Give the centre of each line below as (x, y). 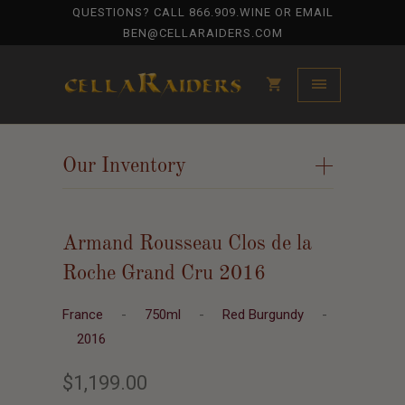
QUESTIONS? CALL (130, 12)
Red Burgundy (265, 315)
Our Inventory (124, 166)
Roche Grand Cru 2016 (164, 274)
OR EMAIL (302, 12)
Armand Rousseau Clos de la (187, 244)
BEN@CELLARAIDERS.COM (202, 33)
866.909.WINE (230, 12)
